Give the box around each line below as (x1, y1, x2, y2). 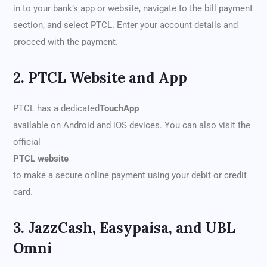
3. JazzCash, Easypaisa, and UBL (13, 219, 235, 238)
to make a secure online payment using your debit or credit (13, 170, 247, 181)
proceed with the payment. (13, 36, 118, 48)
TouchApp (100, 103, 139, 114)
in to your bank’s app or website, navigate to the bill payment (13, 3, 253, 14)
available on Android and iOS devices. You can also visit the (13, 120, 250, 131)
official (13, 136, 41, 148)
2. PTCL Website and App (13, 69, 187, 88)
